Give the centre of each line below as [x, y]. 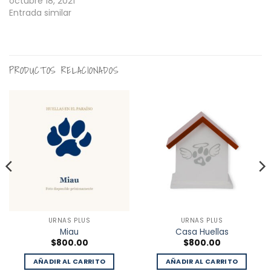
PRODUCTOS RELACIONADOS [64, 70]
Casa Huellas [202, 232]
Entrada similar [40, 13]
